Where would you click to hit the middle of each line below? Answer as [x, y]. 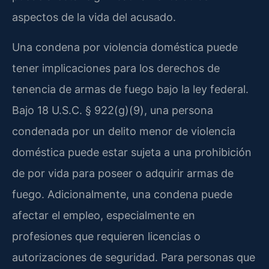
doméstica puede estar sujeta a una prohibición [132, 152]
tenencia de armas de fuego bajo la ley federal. [130, 89]
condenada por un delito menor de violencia [124, 131]
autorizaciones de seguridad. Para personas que [134, 257]
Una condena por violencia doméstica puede [125, 47]
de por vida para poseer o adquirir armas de [123, 173]
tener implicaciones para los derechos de [116, 68]
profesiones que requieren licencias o [106, 236]
